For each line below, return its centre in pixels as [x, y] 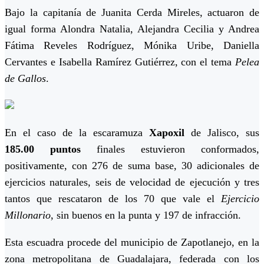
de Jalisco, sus [225, 133]
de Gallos [25, 79]
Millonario [28, 215]
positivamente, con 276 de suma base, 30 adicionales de [132, 166]
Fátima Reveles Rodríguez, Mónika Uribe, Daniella [132, 46]
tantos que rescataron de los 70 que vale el [113, 199]
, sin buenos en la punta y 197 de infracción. [146, 215]
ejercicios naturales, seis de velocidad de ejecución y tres [132, 182]
